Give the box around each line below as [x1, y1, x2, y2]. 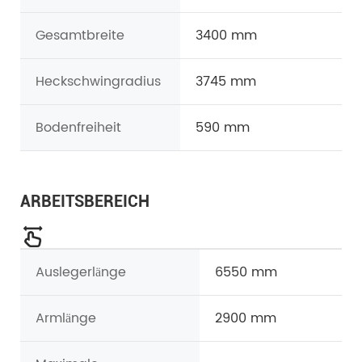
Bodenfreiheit [36, 117, 121, 139]
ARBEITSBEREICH [20, 192, 149, 212]
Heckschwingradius [36, 71, 161, 93]
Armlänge [36, 308, 96, 330]
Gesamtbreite [36, 25, 124, 47]
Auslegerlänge [36, 262, 126, 284]
